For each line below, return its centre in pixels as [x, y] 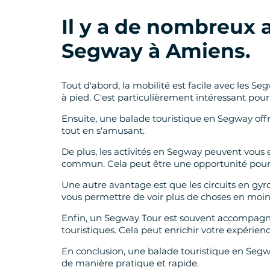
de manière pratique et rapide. [130, 263]
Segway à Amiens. [156, 51]
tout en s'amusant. [103, 130]
